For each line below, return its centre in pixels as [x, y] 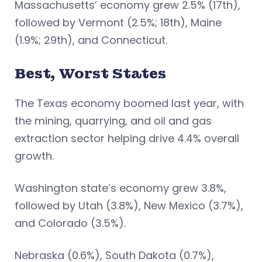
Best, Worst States [90, 74]
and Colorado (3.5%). [70, 223]
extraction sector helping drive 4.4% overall [127, 139]
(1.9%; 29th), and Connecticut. [91, 40]
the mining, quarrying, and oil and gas [113, 121]
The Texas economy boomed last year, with [129, 104]
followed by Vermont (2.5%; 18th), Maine [118, 23]
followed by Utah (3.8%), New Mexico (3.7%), [129, 206]
